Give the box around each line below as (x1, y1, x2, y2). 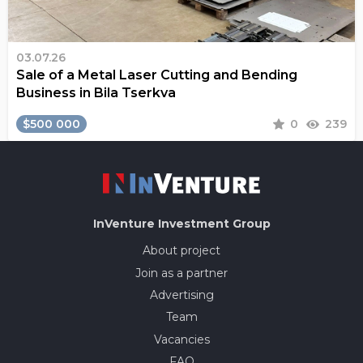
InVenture (92, 216, 158, 232)
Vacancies (153, 331, 210, 347)
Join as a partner (135, 265, 228, 280)
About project (143, 243, 220, 258)
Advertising (149, 287, 214, 302)
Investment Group (157, 216, 271, 232)
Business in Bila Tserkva (16, 85, 176, 101)
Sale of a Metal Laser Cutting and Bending (16, 67, 297, 83)
